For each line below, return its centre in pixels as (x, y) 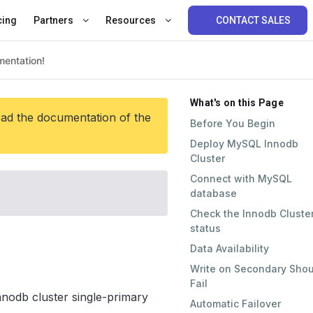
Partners (54, 20)
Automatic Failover (235, 304)
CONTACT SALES (253, 20)
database (213, 193)
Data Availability (230, 248)
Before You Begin (233, 123)
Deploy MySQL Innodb (244, 144)
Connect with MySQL (241, 179)
